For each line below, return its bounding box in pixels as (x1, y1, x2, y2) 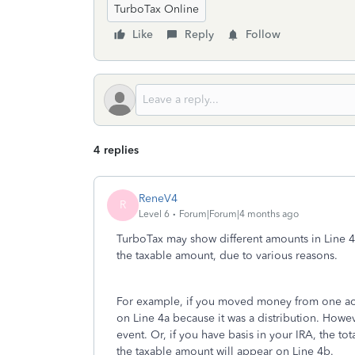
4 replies (94, 143, 139, 157)
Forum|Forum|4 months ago (179, 208, 299, 219)
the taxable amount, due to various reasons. (116, 249, 338, 262)
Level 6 (139, 208, 170, 219)
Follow (246, 28, 281, 41)
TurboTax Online (114, 2, 199, 16)
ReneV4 (139, 191, 177, 205)
